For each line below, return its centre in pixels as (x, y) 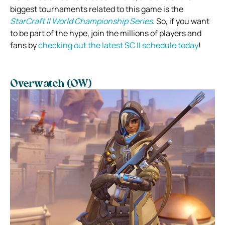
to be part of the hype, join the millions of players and (106, 33)
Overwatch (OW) (51, 85)
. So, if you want (181, 21)
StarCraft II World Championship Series (81, 21)
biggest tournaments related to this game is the (97, 9)
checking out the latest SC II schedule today (118, 45)
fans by (24, 45)
